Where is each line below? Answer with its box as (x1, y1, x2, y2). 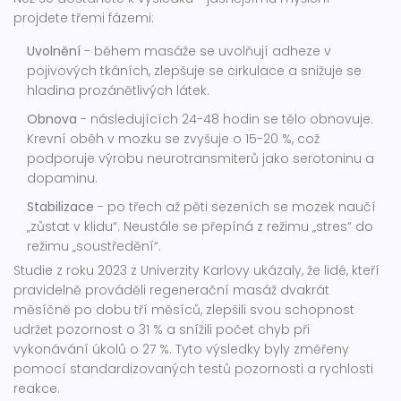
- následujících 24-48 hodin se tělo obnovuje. (77, 110, 373, 129)
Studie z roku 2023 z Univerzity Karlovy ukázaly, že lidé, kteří (13, 261, 380, 280)
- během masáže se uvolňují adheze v (81, 42, 331, 61)
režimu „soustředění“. (27, 237, 161, 256)
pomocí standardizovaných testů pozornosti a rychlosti (13, 360, 373, 379)
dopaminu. (27, 169, 98, 188)
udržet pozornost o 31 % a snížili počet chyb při (13, 320, 310, 339)
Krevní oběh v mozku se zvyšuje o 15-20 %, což (27, 130, 320, 149)
